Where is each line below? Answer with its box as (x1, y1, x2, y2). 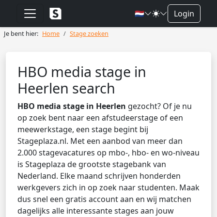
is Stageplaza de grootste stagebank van (17, 159, 166, 170)
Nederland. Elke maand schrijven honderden (17, 170, 181, 181)
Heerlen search (17, 78, 115, 97)
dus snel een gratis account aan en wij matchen (17, 194, 191, 204)
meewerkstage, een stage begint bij (17, 124, 148, 135)
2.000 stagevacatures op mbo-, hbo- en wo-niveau (17, 147, 200, 158)
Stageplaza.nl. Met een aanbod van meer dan (17, 136, 183, 146)
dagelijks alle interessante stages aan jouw (17, 205, 174, 216)
